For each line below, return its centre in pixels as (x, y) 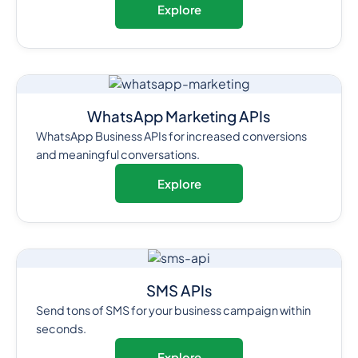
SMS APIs (179, 290)
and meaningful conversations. (117, 155)
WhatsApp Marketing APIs (179, 117)
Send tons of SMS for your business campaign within (173, 310)
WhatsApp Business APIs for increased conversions (171, 136)
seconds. (61, 328)
